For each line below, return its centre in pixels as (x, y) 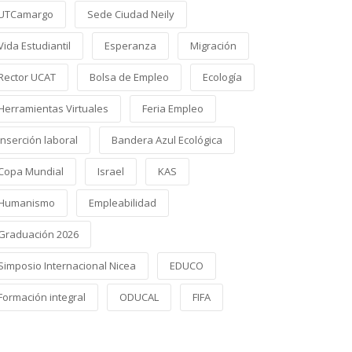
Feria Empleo (173, 108)
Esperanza (130, 46)
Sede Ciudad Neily (131, 14)
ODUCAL (139, 297)
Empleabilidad (123, 203)
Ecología (222, 77)
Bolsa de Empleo (129, 77)
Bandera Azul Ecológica (167, 140)
